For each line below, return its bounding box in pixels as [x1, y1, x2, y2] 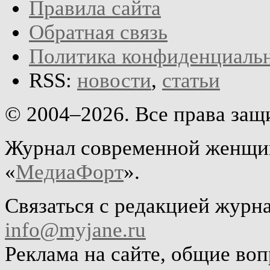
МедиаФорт [16, 160, 124, 184]
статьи [162, 68, 220, 92]
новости [77, 68, 151, 92]
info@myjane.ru [5, 218, 146, 242]
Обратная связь [29, 20, 168, 44]
